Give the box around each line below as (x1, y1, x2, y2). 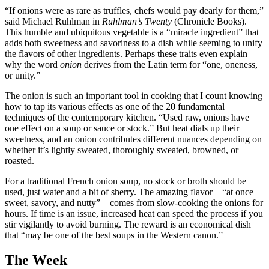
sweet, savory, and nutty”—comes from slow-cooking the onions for (5, 197, 263, 208)
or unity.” (5, 70, 40, 80)
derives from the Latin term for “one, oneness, (82, 59, 258, 70)
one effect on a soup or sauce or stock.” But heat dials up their (5, 122, 239, 133)
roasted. (5, 155, 34, 166)
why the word (5, 59, 60, 70)
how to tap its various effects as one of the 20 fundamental (5, 101, 225, 112)
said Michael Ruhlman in (5, 16, 102, 26)
